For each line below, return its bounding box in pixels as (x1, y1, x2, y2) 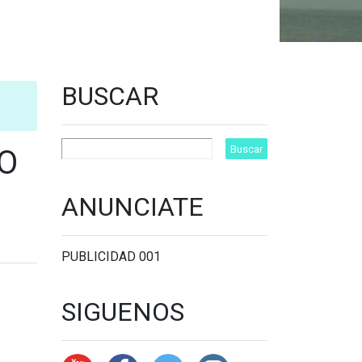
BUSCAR (61, 81, 158, 112)
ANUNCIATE (61, 192, 204, 222)
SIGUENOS (61, 297, 184, 327)
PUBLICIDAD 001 (61, 249, 161, 264)
